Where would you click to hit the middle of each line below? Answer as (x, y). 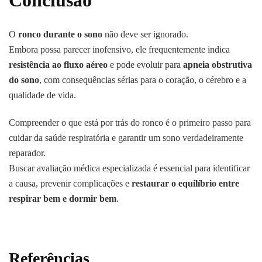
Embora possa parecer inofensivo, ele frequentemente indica (119, 50)
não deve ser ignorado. (145, 35)
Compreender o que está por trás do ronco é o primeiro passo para (130, 123)
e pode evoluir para (145, 65)
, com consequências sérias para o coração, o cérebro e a (143, 80)
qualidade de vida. (42, 95)
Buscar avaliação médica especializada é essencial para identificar (129, 168)
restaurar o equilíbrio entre (185, 184)
